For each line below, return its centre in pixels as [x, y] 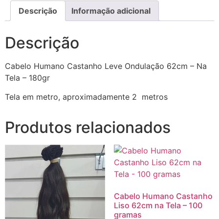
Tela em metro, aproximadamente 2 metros [86, 97]
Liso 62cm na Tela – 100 [158, 205]
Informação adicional [111, 11]
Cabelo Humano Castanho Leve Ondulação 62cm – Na [106, 66]
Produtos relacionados [88, 127]
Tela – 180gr [27, 78]
